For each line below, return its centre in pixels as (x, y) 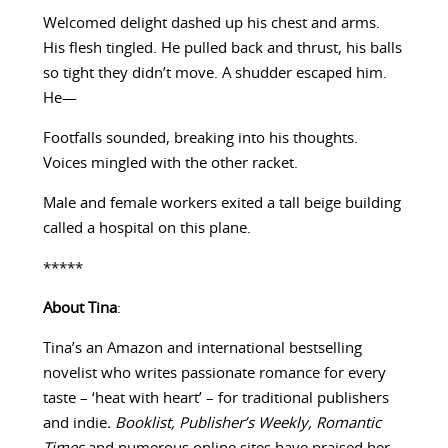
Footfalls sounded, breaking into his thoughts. (200, 139)
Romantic (348, 424)
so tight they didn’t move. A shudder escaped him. (214, 74)
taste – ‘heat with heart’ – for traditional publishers (215, 399)
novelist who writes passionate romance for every (214, 374)
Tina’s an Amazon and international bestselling (202, 349)
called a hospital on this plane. (146, 229)
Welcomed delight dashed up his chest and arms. (211, 24)
